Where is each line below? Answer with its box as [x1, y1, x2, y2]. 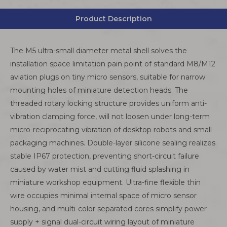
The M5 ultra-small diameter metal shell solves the [10, 46, 187, 55]
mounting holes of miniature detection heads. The [10, 86, 188, 95]
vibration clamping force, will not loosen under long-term [10, 112, 210, 121]
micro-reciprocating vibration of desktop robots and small [10, 125, 212, 134]
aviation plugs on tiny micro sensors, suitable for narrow [10, 72, 205, 82]
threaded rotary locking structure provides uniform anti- [10, 99, 207, 108]
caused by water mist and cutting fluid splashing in [10, 165, 190, 174]
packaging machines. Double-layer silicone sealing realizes [10, 138, 215, 147]
